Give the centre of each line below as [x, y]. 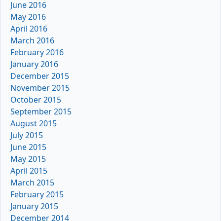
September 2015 [41, 111]
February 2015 [37, 194]
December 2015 [40, 76]
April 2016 [29, 28]
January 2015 [34, 206]
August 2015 [34, 123]
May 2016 [28, 17]
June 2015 [28, 147]
